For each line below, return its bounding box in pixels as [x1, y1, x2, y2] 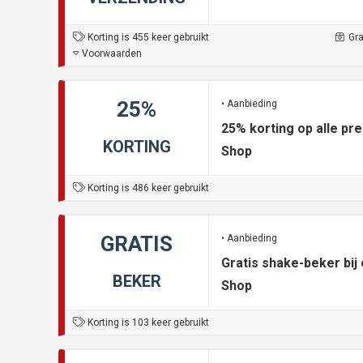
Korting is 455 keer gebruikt [85, 32, 209, 44]
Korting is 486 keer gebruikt [85, 182, 209, 194]
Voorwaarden [79, 48, 142, 60]
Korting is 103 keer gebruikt [85, 317, 209, 329]
